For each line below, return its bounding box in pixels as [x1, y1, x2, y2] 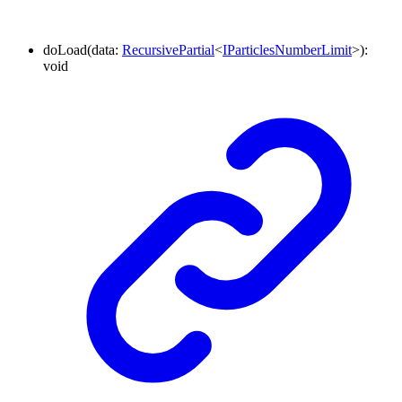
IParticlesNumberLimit [223, 42, 352, 58]
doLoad [43, 42, 87, 58]
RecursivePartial [122, 42, 214, 58]
